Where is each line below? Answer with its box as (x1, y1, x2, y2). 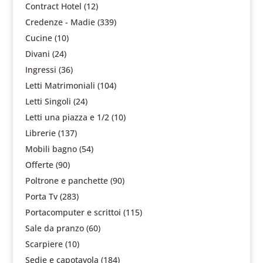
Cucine (25, 32, 52, 43)
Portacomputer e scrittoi (25, 207, 121, 218)
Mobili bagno (25, 143, 77, 154)
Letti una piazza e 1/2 (25, 112, 109, 123)
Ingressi (25, 64, 56, 75)
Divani (25, 48, 50, 59)
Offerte (25, 159, 53, 170)
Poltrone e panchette (25, 175, 108, 186)
